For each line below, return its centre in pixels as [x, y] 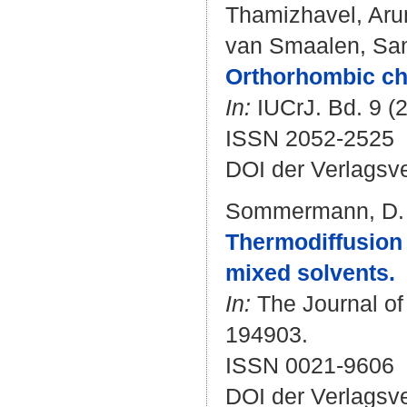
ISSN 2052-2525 [310, 138]
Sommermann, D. [315, 211]
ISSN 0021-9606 [310, 365]
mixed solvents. [310, 273]
